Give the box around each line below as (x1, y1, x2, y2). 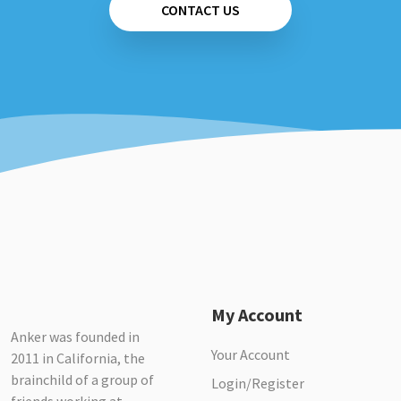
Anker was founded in (11, 328, 140, 346)
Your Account (211, 346, 290, 363)
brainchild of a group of (11, 371, 154, 388)
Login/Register (211, 374, 304, 392)
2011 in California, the (11, 349, 145, 367)
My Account (211, 303, 303, 326)
